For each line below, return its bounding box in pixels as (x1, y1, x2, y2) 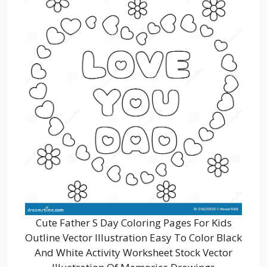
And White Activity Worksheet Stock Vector (35, 245, 232, 259)
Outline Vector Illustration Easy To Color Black (25, 230, 242, 244)
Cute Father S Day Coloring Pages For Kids (35, 215, 232, 229)
